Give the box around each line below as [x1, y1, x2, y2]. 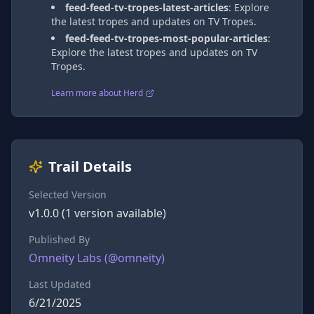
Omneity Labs [29, 250, 102, 266]
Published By [29, 233, 90, 246]
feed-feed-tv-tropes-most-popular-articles [65, 32, 268, 45]
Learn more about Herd [51, 87, 143, 99]
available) [114, 205, 166, 221]
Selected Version [29, 188, 107, 201]
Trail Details [48, 157, 132, 176]
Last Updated [29, 278, 91, 291]
